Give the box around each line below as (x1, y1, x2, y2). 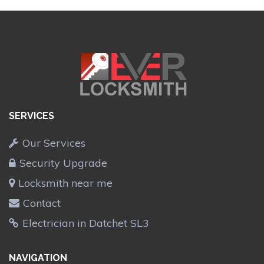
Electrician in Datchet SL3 (22, 216, 149, 230)
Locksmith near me (18, 176, 113, 190)
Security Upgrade (19, 156, 107, 170)
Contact (23, 196, 61, 210)
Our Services (22, 136, 85, 150)
